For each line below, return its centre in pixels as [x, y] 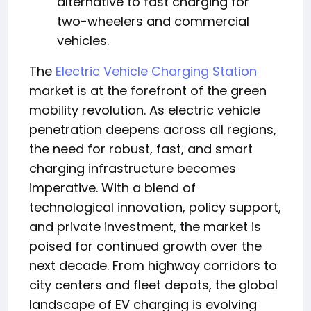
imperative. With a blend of [112, 188]
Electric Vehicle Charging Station [156, 71]
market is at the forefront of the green [148, 91]
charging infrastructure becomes [133, 168]
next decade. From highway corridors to [153, 266]
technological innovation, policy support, [155, 207]
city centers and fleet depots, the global [153, 285]
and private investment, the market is [145, 227]
